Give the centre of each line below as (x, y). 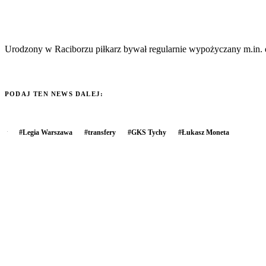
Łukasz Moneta (205, 133)
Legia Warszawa (47, 133)
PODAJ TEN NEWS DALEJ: (54, 94)
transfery (102, 133)
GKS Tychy (149, 133)
